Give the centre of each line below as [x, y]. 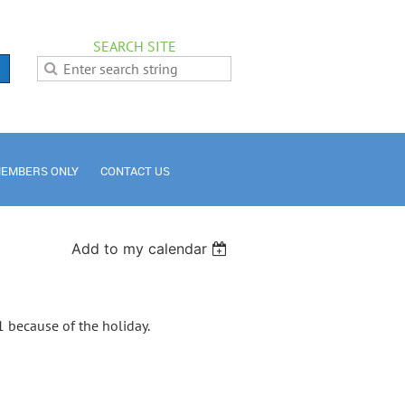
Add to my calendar [140, 249]
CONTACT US [135, 171]
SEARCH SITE [134, 46]
